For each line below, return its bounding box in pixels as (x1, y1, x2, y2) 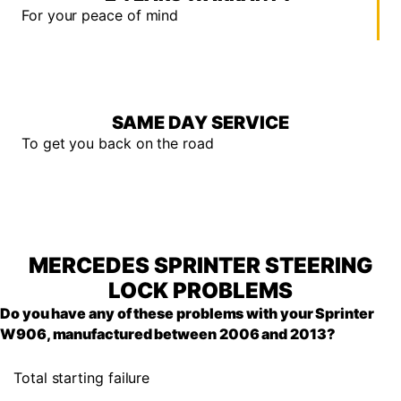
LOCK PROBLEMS (108, 277, 293, 303)
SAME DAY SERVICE (112, 111, 289, 133)
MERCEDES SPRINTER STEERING (28, 252, 373, 278)
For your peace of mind (21, 5, 179, 24)
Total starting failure (13, 368, 150, 387)
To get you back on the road (21, 133, 214, 152)
